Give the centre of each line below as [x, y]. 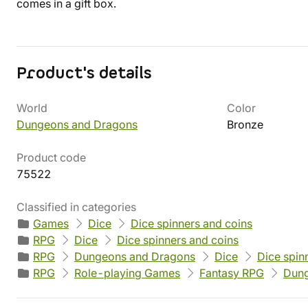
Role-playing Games [127, 273]
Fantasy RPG [232, 273]
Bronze [245, 124]
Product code [51, 157]
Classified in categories [76, 207]
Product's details [84, 74]
